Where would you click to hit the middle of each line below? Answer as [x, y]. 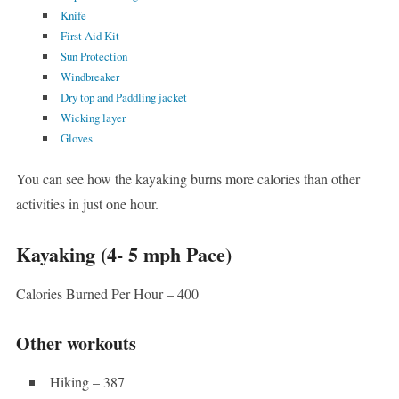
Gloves [76, 138]
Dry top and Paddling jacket [123, 98]
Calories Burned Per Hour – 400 [107, 294]
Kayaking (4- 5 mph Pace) [123, 255]
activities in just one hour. [87, 204]
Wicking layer [93, 118]
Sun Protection [94, 57]
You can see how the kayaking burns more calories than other [187, 179]
